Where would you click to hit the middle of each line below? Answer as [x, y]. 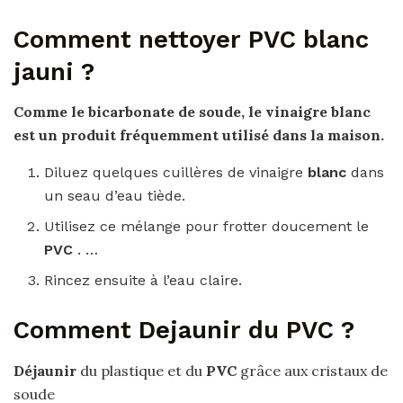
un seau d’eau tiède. [115, 196]
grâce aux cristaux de [312, 370]
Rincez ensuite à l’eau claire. [143, 281]
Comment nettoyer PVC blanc [191, 39]
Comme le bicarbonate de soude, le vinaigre [172, 112]
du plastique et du [141, 370]
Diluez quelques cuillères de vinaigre [176, 173]
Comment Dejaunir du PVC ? [184, 331]
